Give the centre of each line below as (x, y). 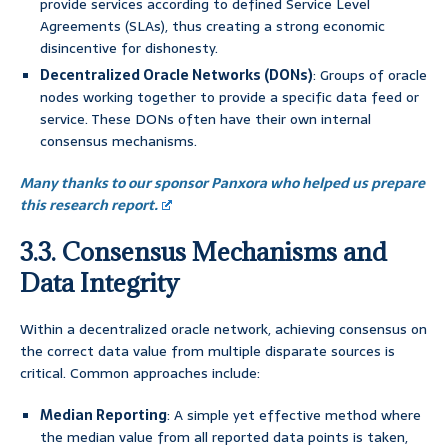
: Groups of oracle (370, 75)
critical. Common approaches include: (140, 373)
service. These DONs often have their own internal (205, 119)
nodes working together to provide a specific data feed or (229, 97)
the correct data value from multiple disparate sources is (207, 351)
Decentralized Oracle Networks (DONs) (176, 75)
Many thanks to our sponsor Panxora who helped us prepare (222, 183)
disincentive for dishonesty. (129, 48)
